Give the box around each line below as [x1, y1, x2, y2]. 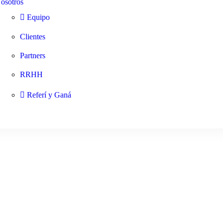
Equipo [26, 13, 50, 22]
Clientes [19, 32, 45, 41]
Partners [19, 51, 45, 60]
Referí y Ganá [26, 91, 71, 100]
